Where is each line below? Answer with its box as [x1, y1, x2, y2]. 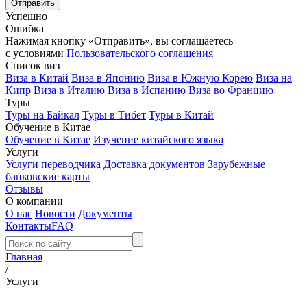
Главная [5, 251, 42, 262]
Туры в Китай [149, 109, 214, 121]
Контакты [5, 220, 51, 232]
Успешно [5, 10, 47, 22]
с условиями [5, 47, 66, 59]
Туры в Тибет [82, 109, 146, 121]
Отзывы [5, 183, 43, 195]
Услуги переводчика [5, 158, 101, 170]
